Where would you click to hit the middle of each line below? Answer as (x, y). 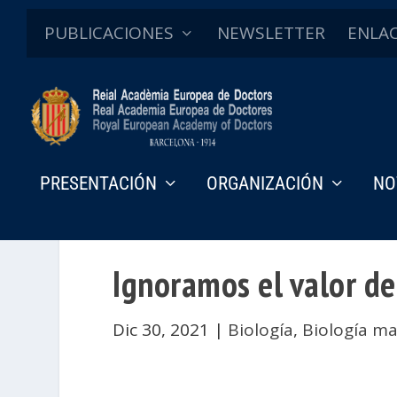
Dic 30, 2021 (161, 330)
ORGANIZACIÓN (265, 183)
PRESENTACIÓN (98, 183)
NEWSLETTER (271, 33)
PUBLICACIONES (109, 33)
